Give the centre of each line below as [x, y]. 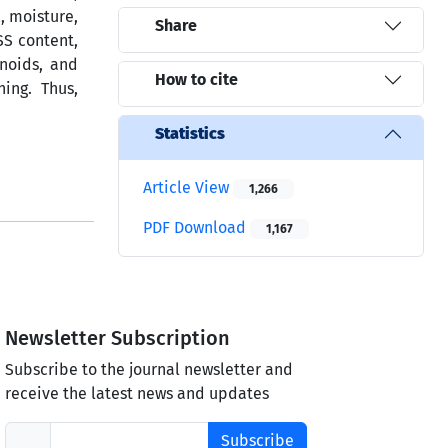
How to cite [196, 80]
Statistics [190, 134]
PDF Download [196, 227]
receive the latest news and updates [137, 393]
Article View [188, 187]
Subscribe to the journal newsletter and [149, 369]
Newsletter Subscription [118, 337]
